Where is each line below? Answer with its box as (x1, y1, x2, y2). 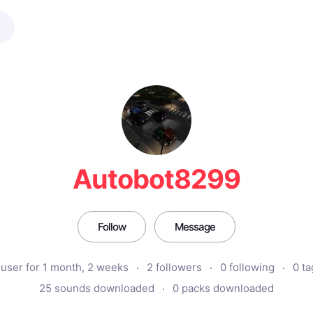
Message (175, 220, 215, 233)
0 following (219, 261, 275, 274)
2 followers (146, 261, 202, 274)
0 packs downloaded (173, 282, 274, 295)
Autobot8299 (73, 163, 240, 195)
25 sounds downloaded (39, 282, 154, 295)
